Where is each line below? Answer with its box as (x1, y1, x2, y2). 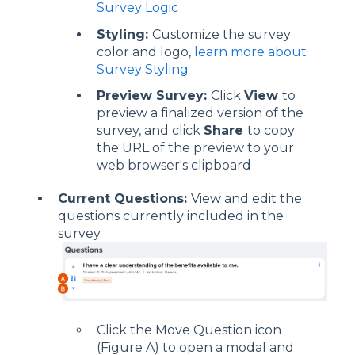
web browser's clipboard (97, 157, 254, 173)
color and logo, (97, 44, 194, 59)
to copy (247, 122, 295, 138)
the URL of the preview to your (97, 139, 294, 155)
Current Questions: (58, 190, 191, 206)
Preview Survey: (97, 87, 211, 103)
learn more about (194, 44, 307, 59)
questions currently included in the (58, 208, 284, 223)
